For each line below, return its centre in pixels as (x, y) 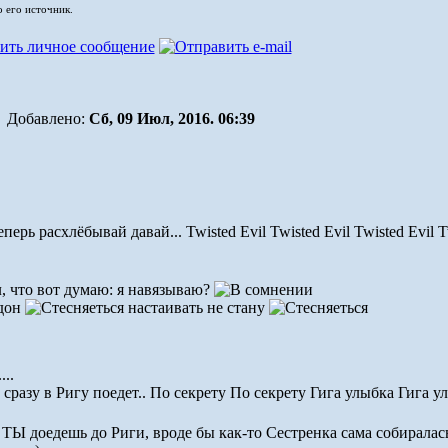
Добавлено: (47, 118)
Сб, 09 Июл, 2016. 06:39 (171, 118)
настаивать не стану (196, 307)
